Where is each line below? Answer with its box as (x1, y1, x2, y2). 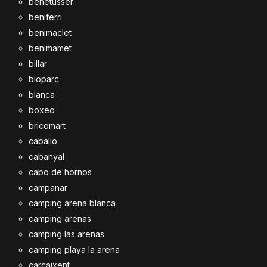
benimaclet (29, 27, 72, 38)
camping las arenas (29, 229, 104, 239)
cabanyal (29, 151, 64, 162)
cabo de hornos (29, 167, 92, 177)
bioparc (29, 74, 59, 84)
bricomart (29, 120, 66, 131)
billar (29, 58, 47, 69)
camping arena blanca (29, 198, 116, 208)
